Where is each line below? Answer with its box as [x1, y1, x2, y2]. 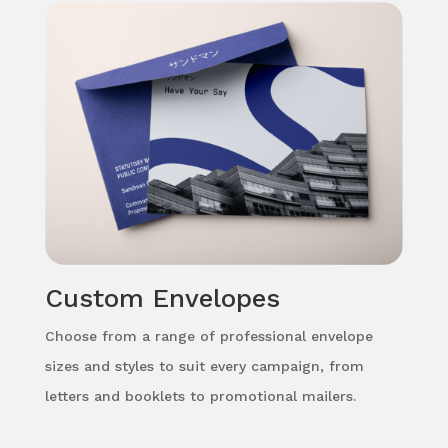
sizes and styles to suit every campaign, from [44, 357, 364, 374]
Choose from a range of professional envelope [44, 327, 373, 344]
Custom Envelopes [44, 282, 280, 313]
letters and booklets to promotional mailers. [44, 387, 356, 404]
